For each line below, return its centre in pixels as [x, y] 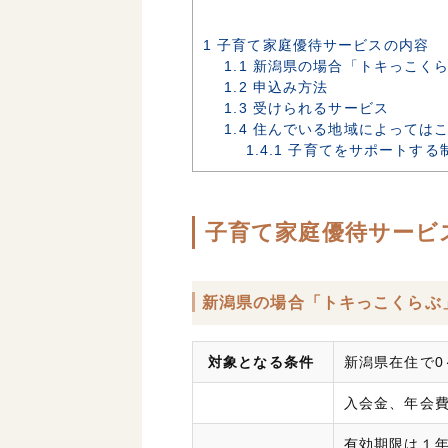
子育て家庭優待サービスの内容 [320, 45]
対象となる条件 [258, 362]
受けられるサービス [318, 108]
